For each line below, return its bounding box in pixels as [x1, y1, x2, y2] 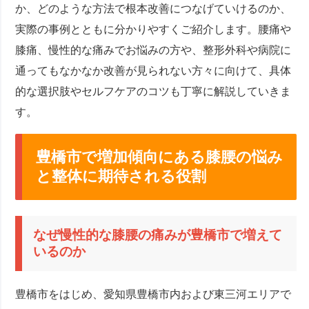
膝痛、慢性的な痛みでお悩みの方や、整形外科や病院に [15, 44, 292, 57]
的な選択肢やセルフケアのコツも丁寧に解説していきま [15, 86, 292, 98]
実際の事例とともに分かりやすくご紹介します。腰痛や [15, 23, 292, 36]
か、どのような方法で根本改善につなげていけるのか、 [15, 3, 292, 15]
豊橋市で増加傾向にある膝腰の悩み [36, 148, 283, 166]
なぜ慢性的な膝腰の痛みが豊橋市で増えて [33, 227, 283, 242]
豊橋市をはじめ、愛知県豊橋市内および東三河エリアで [15, 288, 292, 300]
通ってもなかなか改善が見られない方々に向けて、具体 [15, 65, 292, 77]
